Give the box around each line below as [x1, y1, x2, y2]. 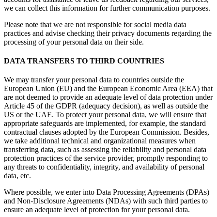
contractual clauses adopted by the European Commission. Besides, [4, 128, 209, 137]
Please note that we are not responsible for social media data [4, 20, 186, 29]
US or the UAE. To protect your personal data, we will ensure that [4, 110, 206, 119]
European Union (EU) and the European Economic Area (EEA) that [4, 84, 213, 93]
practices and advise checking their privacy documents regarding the [4, 29, 212, 37]
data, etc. [4, 171, 31, 180]
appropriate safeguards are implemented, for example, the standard [4, 119, 206, 128]
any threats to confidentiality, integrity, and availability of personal [4, 163, 204, 171]
